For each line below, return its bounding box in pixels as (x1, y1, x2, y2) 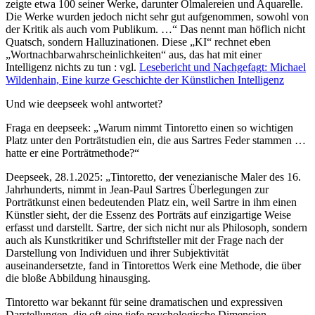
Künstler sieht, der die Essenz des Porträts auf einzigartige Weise (6, 209, 291, 221)
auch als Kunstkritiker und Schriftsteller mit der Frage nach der (6, 234, 283, 247)
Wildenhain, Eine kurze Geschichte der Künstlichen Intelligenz (6, 74, 284, 86)
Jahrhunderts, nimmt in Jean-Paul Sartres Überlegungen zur (6, 184, 269, 196)
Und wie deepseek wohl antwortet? (6, 98, 162, 110)
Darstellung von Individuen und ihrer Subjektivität (6, 247, 229, 259)
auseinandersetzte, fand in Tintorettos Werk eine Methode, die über (6, 259, 301, 272)
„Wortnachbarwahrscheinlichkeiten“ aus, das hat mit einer (6, 49, 262, 61)
